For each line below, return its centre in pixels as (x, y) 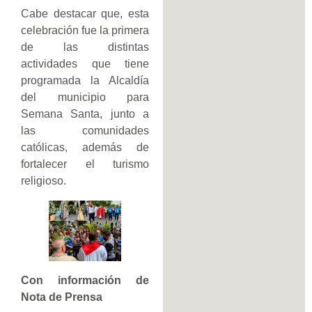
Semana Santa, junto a (85, 114)
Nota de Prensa (62, 297)
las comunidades (85, 131)
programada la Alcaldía (85, 81)
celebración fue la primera (85, 31)
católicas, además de (85, 148)
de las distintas (85, 47)
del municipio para (85, 97)
